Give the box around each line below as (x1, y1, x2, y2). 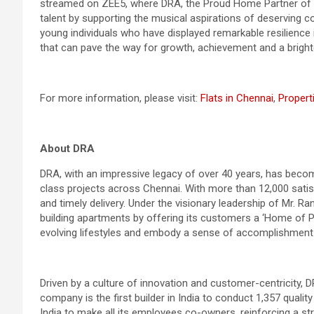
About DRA (40, 142, 95, 155)
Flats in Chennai (200, 91, 273, 104)
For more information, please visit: (40, 91, 200, 104)
